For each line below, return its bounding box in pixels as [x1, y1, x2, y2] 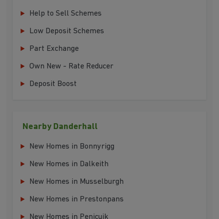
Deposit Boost [29, 80, 77, 88]
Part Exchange [29, 45, 79, 53]
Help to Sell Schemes [29, 10, 102, 18]
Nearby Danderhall [22, 122, 98, 132]
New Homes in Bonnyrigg [29, 143, 115, 151]
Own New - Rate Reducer [29, 63, 114, 71]
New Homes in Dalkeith [29, 160, 109, 169]
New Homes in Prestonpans [29, 196, 124, 204]
